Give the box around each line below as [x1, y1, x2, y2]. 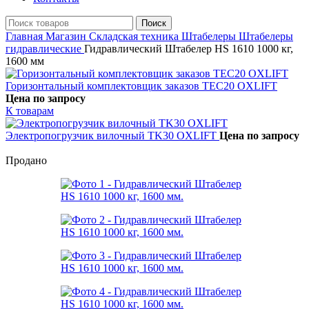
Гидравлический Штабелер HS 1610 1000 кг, [84, 43, 293, 54]
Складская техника [89, 30, 181, 42]
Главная [6, 30, 46, 42]
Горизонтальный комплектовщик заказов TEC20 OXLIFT [6, 80, 277, 92]
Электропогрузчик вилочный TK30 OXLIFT [6, 130, 219, 141]
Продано [6, 154, 47, 166]
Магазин [46, 30, 89, 42]
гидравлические [6, 43, 84, 54]
